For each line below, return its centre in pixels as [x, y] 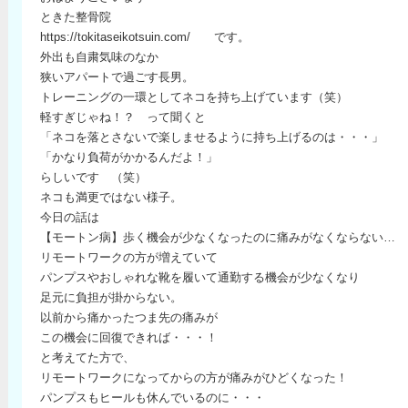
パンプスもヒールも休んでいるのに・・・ [153, 398]
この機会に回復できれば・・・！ [129, 337]
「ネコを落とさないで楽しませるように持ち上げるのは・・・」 [212, 137]
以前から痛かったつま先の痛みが [129, 317]
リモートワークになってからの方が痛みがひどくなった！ [194, 377]
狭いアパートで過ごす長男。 [117, 77]
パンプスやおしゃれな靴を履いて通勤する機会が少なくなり [200, 277]
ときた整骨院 [76, 17]
